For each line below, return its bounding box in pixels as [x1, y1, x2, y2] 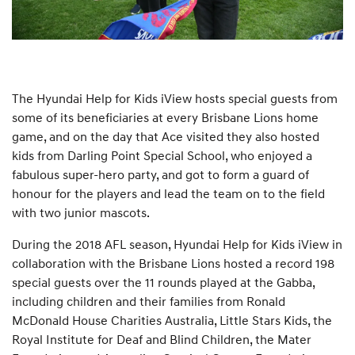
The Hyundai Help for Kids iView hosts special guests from [12, 90, 338, 106]
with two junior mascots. [12, 204, 150, 220]
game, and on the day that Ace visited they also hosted [12, 128, 319, 144]
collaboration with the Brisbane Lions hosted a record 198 [12, 254, 334, 271]
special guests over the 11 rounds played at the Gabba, [12, 273, 315, 290]
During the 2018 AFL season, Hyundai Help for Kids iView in [12, 235, 342, 252]
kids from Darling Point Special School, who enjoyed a [12, 147, 312, 163]
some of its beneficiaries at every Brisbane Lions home [12, 109, 319, 125]
